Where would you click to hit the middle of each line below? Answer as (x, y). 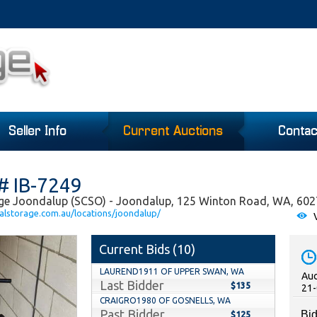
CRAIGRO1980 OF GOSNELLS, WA (165, 301)
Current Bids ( (138, 249)
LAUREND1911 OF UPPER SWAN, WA (172, 272)
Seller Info (38, 132)
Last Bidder (132, 286)
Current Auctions (174, 132)
